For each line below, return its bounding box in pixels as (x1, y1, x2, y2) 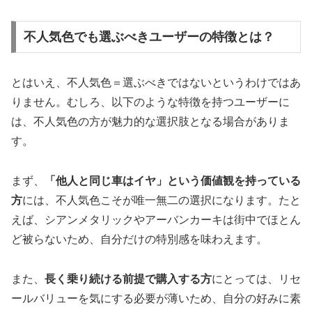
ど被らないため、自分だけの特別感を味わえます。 (11, 233, 267, 245)
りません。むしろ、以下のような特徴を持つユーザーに (11, 95, 290, 108)
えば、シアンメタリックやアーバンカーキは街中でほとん (11, 213, 301, 226)
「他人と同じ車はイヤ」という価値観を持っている (45, 174, 301, 187)
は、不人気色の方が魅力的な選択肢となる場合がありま (11, 115, 290, 127)
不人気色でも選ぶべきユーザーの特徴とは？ (23, 29, 274, 44)
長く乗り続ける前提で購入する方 (45, 272, 212, 285)
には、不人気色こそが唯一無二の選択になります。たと (22, 194, 301, 206)
